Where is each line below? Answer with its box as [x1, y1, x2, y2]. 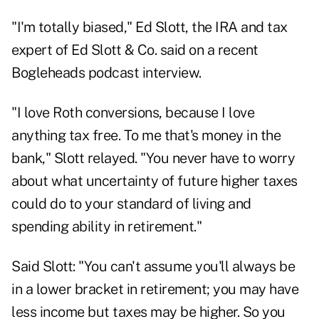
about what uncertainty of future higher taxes [11, 172, 298, 190]
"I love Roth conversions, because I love [11, 104, 254, 122]
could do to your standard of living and [11, 195, 251, 213]
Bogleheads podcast [11, 64, 139, 82]
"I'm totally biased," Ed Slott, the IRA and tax [11, 19, 288, 36]
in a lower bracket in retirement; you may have [11, 281, 298, 298]
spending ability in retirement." [11, 218, 202, 236]
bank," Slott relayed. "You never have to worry [11, 150, 295, 167]
